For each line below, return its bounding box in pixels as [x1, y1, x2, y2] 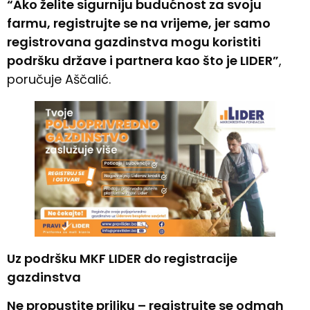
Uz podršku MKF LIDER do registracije [7, 249, 237, 267]
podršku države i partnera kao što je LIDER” [7, 51, 279, 69]
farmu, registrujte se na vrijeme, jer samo [7, 14, 271, 32]
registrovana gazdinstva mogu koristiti [7, 33, 261, 51]
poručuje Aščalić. [7, 70, 111, 88]
